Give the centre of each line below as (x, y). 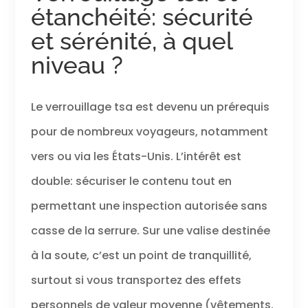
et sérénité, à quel (131, 41)
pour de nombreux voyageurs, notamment (149, 131)
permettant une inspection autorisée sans (149, 206)
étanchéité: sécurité (142, 16)
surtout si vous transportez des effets (136, 280)
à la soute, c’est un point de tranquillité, (141, 255)
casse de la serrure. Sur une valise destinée (150, 230)
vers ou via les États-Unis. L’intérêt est (136, 156)
